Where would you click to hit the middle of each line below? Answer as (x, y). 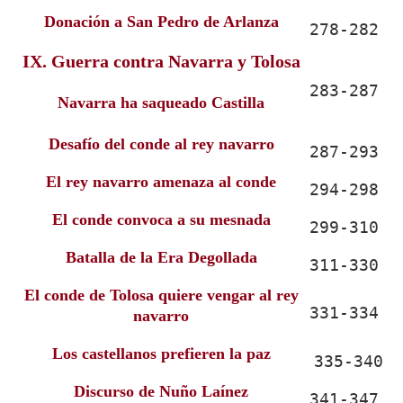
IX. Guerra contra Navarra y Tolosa (161, 61)
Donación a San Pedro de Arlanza (161, 22)
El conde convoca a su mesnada (161, 219)
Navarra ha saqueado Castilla (161, 103)
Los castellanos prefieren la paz (161, 354)
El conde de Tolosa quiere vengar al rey (161, 295)
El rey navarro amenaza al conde (161, 182)
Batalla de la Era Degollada (161, 257)
